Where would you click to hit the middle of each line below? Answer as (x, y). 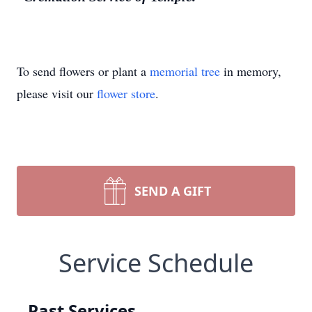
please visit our (57, 93)
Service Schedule (156, 263)
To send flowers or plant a (83, 71)
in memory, (251, 71)
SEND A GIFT (173, 191)
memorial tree (185, 71)
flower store (126, 93)
